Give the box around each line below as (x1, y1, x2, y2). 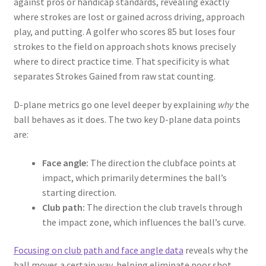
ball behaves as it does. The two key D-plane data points (13, 113, 240, 125)
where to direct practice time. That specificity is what (13, 55, 230, 68)
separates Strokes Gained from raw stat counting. (13, 70, 216, 83)
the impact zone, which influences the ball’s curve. (42, 216, 246, 228)
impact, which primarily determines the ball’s (42, 171, 227, 183)
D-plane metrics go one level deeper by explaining (13, 98, 218, 110)
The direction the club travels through (84, 201, 242, 213)
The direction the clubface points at (88, 156, 236, 169)
